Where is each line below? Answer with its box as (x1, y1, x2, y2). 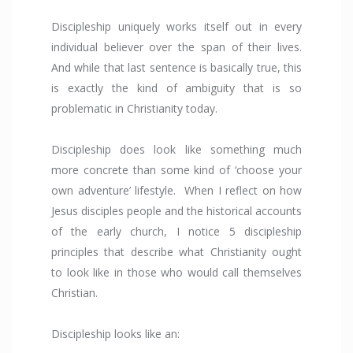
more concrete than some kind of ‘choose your (51, 162, 302, 178)
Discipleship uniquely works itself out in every (51, 19, 302, 35)
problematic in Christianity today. (51, 101, 221, 117)
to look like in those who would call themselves (51, 265, 302, 281)
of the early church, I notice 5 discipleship (51, 224, 302, 240)
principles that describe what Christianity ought (51, 244, 302, 260)
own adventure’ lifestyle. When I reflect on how (51, 183, 302, 199)
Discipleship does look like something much (51, 142, 302, 158)
